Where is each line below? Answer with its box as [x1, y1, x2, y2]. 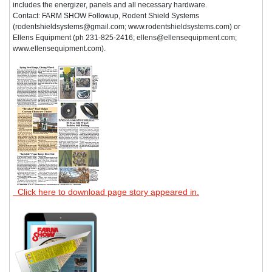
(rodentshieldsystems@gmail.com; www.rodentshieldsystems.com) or [13, 22, 240, 31]
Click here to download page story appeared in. [13, 186, 199, 197]
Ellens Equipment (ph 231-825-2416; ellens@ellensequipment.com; [13, 33, 237, 42]
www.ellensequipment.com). [13, 44, 106, 53]
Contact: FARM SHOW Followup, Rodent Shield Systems [13, 11, 199, 20]
